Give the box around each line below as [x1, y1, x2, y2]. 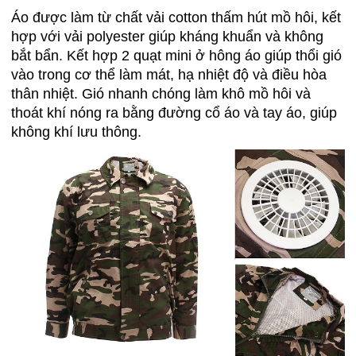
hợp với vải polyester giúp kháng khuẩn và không [11, 28, 323, 44]
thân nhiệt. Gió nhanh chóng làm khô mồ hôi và [11, 85, 311, 102]
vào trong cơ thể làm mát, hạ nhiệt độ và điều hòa [11, 66, 327, 83]
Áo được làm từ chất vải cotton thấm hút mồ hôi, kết [11, 9, 341, 25]
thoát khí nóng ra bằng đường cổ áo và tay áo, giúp [11, 104, 337, 121]
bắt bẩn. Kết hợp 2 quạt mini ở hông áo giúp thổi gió [11, 47, 342, 64]
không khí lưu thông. [11, 123, 141, 140]
